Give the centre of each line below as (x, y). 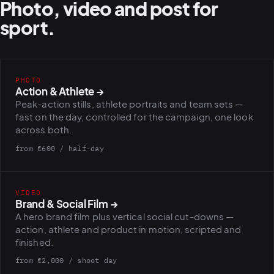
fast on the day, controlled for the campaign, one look (134, 117)
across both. (44, 130)
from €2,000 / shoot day (66, 260)
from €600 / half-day (60, 148)
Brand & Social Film (63, 204)
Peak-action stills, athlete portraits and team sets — (129, 104)
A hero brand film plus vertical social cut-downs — (125, 216)
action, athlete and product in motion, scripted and (128, 229)
